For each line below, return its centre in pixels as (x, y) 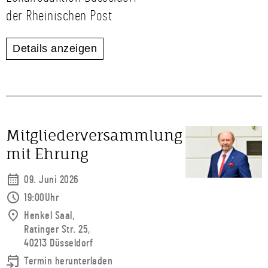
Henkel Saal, (49, 216)
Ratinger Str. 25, (57, 230)
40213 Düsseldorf (58, 243)
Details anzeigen (55, 48)
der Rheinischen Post (59, 16)
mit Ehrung (47, 154)
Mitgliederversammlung (94, 135)
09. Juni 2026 (51, 180)
